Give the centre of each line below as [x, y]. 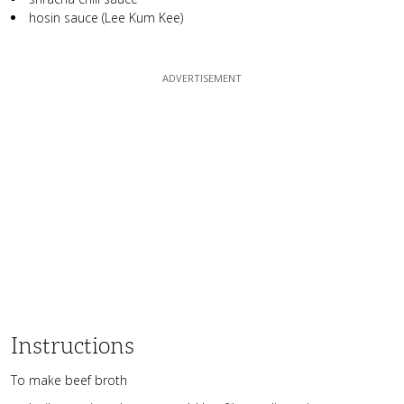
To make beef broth [69, 380]
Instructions [73, 345]
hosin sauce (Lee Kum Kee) [106, 17]
